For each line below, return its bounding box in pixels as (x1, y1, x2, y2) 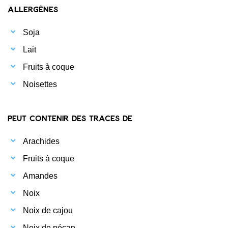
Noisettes (23, 79, 57, 89)
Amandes (23, 171, 58, 180)
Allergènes (8, 4, 58, 14)
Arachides (23, 136, 60, 146)
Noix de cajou (23, 206, 73, 215)
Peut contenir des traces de (8, 112, 132, 123)
